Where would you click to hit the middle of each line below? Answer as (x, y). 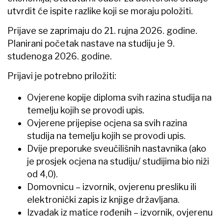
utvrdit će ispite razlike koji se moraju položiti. (100, 11)
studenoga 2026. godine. (60, 56)
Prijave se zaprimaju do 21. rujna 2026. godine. (102, 30)
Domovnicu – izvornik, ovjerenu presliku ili (112, 187)
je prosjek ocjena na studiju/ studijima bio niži (118, 161)
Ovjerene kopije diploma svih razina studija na (119, 97)
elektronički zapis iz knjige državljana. (103, 199)
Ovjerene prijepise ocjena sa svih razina (107, 123)
